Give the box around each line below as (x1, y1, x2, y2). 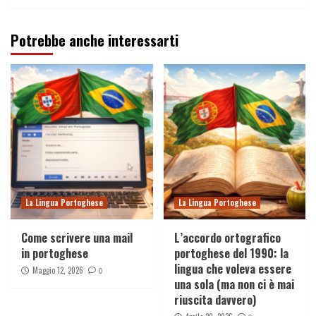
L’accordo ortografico (174, 229, 281, 247)
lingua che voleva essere (174, 260, 291, 278)
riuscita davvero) (174, 291, 256, 309)
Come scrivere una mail (21, 229, 133, 247)
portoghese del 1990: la (174, 245, 288, 262)
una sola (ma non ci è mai (174, 276, 294, 293)
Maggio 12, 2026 (32, 265, 83, 276)
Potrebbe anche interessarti (11, 30, 178, 51)
